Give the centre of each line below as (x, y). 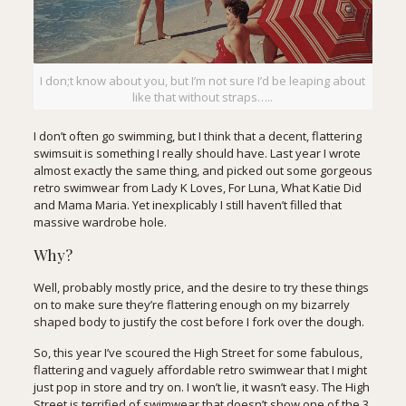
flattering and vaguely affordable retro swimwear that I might (200, 370)
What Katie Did (321, 188)
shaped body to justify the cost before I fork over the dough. (198, 322)
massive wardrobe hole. (100, 222)
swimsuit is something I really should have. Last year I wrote (197, 154)
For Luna (251, 188)
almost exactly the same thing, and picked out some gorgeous (203, 171)
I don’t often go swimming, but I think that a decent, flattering (197, 136)
